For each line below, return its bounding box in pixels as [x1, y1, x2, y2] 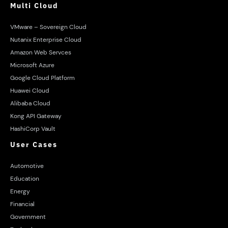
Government [10, 212, 46, 221]
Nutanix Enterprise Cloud [10, 35, 81, 44]
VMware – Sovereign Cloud [10, 22, 87, 31]
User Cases [10, 139, 58, 149]
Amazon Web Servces [10, 48, 71, 56]
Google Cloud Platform [10, 73, 75, 82]
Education [10, 174, 39, 183]
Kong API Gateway [10, 111, 62, 120]
